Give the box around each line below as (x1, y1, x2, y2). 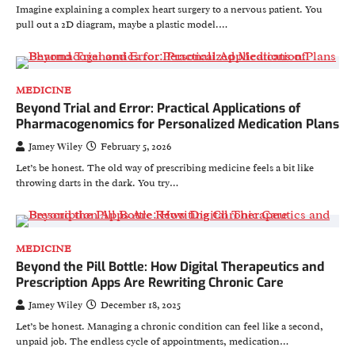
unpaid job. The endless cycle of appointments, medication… (16, 335, 288, 348)
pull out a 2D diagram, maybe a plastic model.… (16, 18, 227, 31)
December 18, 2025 (101, 299, 181, 311)
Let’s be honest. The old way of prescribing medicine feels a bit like (16, 162, 314, 174)
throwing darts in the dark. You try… (16, 177, 178, 189)
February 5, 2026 (101, 140, 171, 153)
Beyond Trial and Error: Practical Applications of (16, 100, 300, 116)
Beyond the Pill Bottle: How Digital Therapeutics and (16, 258, 324, 275)
